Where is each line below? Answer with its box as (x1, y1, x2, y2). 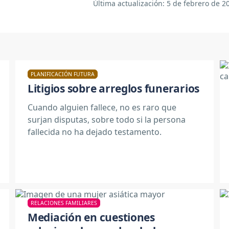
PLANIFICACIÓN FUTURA (31, 71, 95, 78)
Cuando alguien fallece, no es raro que (28, 101, 176, 113)
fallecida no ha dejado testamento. (28, 126, 162, 138)
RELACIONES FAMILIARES (31, 199, 97, 207)
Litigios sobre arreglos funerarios (28, 81, 200, 96)
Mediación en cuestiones (28, 210, 155, 224)
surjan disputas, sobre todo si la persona (28, 113, 186, 125)
